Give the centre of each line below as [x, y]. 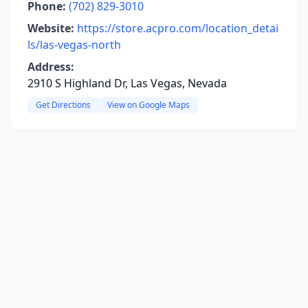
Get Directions [63, 105]
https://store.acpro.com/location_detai [178, 28]
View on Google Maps [148, 105]
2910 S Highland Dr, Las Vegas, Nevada [127, 83]
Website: [51, 28]
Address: [51, 67]
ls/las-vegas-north [74, 45]
